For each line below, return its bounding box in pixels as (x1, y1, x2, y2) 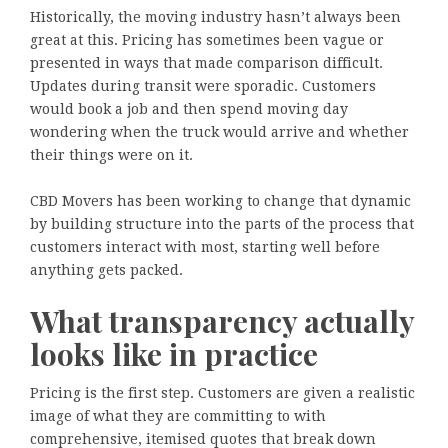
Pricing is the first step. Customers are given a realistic (30, 385, 415, 402)
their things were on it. (30, 146, 193, 163)
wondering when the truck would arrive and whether (30, 123, 409, 140)
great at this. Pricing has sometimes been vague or (30, 31, 384, 48)
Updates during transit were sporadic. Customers (30, 77, 376, 94)
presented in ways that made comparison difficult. (30, 54, 383, 71)
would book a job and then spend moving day (30, 100, 348, 117)
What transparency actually (30, 300, 414, 341)
